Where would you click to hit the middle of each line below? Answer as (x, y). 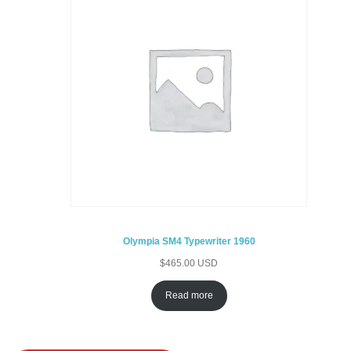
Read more (189, 296)
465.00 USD (192, 264)
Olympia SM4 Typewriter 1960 (189, 242)
